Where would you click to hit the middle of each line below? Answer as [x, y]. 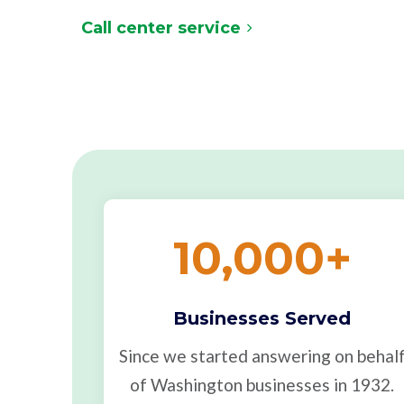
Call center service [161, 28]
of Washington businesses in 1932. [262, 385]
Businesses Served [262, 319]
